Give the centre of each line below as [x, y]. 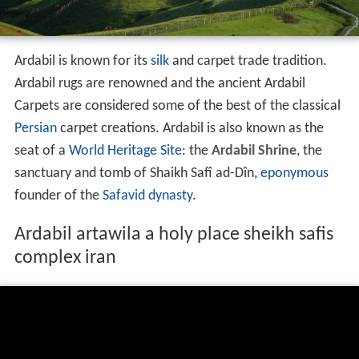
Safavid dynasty [147, 83]
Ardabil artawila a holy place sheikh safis [173, 122]
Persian [35, 16]
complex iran [65, 145]
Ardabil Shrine [254, 38]
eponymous [294, 61]
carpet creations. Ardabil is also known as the [190, 16]
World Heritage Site [125, 38]
